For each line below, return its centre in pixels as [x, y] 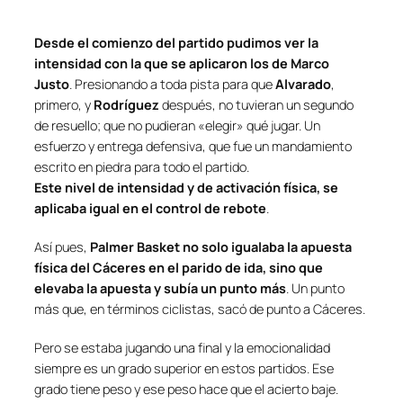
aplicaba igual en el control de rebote [150, 208]
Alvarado [303, 84]
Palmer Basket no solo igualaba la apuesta [221, 246]
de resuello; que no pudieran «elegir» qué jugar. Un [177, 125]
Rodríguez [126, 104]
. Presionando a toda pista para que [172, 84]
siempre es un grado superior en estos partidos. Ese [184, 368]
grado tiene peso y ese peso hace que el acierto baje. [186, 389]
